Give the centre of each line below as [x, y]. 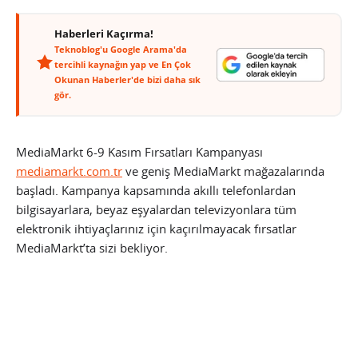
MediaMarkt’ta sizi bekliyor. [92, 248]
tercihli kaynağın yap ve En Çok [123, 65]
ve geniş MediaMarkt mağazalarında [223, 171]
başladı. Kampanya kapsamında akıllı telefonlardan [156, 191]
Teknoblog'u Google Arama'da [121, 50]
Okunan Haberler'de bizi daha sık [127, 80]
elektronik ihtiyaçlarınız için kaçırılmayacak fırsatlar [156, 229]
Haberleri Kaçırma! [104, 34]
